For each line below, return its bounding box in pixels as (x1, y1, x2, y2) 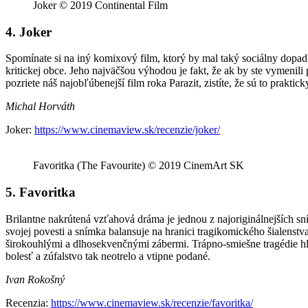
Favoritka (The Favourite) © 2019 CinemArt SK (33, 159, 244, 172)
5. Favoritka (5, 185, 76, 200)
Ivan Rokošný (5, 273, 65, 285)
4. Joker (5, 24, 52, 39)
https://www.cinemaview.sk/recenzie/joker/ (34, 124, 220, 136)
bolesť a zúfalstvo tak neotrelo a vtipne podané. (5, 250, 210, 262)
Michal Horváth (5, 100, 75, 113)
